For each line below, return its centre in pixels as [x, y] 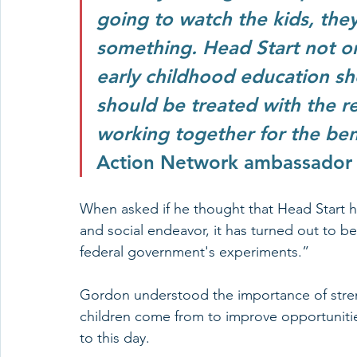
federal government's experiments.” [196, 252]
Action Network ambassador [224, 163]
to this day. [117, 338]
